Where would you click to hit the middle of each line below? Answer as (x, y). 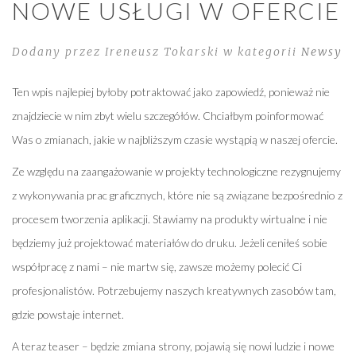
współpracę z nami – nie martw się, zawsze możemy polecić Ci (157, 267)
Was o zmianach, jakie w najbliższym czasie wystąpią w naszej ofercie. (175, 139)
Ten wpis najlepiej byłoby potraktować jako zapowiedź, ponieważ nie (171, 92)
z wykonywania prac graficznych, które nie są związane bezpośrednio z (177, 195)
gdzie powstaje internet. (68, 314)
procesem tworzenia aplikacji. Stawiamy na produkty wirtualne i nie (170, 219)
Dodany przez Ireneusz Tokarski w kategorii (157, 52)
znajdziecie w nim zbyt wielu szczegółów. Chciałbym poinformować (168, 116)
